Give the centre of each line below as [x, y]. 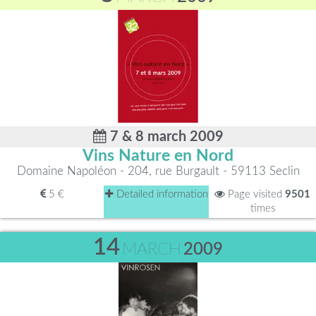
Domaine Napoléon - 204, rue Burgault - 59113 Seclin [158, 171]
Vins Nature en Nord [158, 156]
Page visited [255, 194]
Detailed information [160, 194]
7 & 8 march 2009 [165, 137]
